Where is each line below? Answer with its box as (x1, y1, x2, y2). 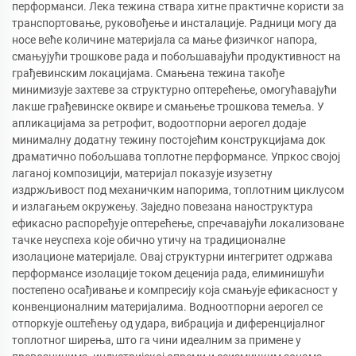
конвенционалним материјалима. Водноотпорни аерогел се (12, 300, 323, 313)
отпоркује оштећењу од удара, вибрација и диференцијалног (12, 316, 325, 330)
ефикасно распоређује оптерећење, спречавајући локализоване (12, 216, 344, 230)
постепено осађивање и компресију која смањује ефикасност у (12, 283, 338, 296)
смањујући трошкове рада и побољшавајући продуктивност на (12, 49, 341, 63)
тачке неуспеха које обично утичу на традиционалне (12, 233, 285, 246)
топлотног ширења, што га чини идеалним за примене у (12, 333, 301, 346)
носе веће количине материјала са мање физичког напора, (12, 33, 317, 46)
